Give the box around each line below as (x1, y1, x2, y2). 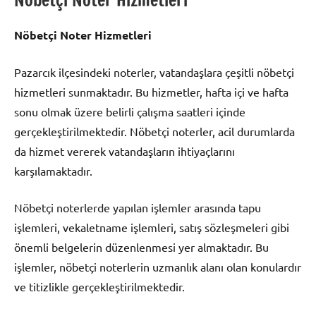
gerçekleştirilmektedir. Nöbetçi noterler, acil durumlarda (14, 124, 295, 139)
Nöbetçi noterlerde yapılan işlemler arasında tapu (14, 200, 261, 215)
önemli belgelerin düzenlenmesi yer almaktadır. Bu (14, 240, 269, 255)
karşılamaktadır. (14, 164, 92, 178)
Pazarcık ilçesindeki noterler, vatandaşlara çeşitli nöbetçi (14, 65, 294, 80)
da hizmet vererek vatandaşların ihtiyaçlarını (14, 144, 235, 159)
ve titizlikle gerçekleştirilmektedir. (14, 279, 185, 294)
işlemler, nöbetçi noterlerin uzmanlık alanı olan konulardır (14, 260, 301, 274)
